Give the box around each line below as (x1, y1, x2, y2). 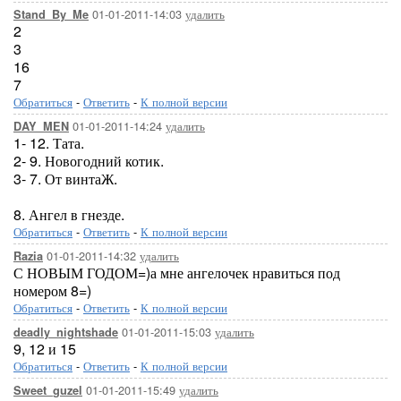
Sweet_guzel (13, 382, 82, 398)
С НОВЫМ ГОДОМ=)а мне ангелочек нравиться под (13, 262, 340, 283)
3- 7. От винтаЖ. (13, 168, 117, 189)
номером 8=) (13, 280, 91, 301)
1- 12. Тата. (13, 132, 84, 153)
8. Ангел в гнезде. (13, 204, 124, 225)
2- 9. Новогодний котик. (13, 150, 164, 171)
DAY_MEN (13, 118, 69, 134)
